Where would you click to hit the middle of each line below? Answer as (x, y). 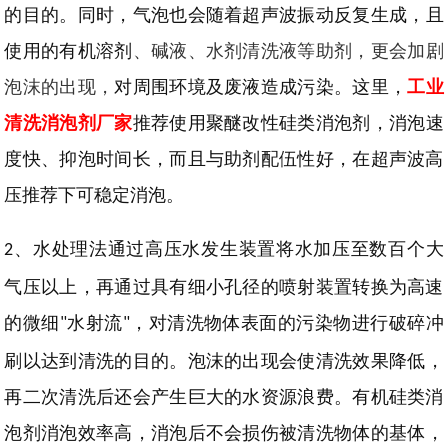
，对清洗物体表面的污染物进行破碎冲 (286, 323)
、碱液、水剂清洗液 (215, 51)
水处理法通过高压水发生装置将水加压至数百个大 (238, 249)
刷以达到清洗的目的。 (96, 361)
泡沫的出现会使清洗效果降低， (315, 361)
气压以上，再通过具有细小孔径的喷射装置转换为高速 (224, 287)
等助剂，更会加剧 (370, 51)
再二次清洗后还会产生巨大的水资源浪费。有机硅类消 (224, 397)
